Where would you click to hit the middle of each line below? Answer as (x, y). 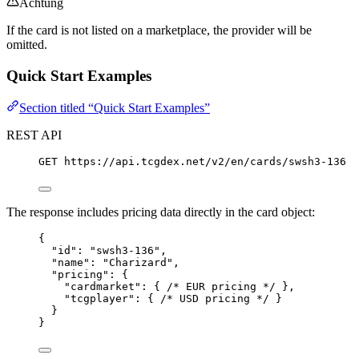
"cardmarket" (103, 287)
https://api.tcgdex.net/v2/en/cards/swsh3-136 (202, 162)
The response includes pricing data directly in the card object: (161, 212)
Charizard (138, 263)
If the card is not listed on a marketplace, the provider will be (159, 30)
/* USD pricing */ (215, 299)
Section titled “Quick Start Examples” (115, 108)
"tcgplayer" (99, 299)
